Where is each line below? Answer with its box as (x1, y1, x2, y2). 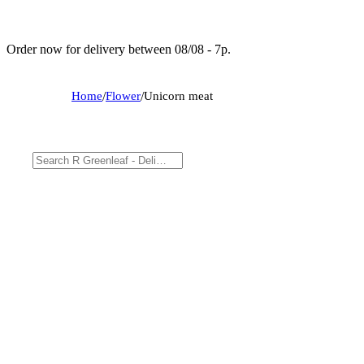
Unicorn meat (144, 89, 213, 102)
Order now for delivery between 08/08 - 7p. (6, 41, 231, 56)
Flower (106, 89, 141, 102)
